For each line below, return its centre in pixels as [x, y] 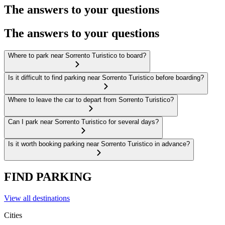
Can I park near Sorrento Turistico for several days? [83, 122]
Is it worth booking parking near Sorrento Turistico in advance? [99, 144]
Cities [13, 215]
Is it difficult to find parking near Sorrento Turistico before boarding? [106, 77]
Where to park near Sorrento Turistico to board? [77, 55]
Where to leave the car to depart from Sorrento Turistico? [91, 99]
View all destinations [37, 198]
